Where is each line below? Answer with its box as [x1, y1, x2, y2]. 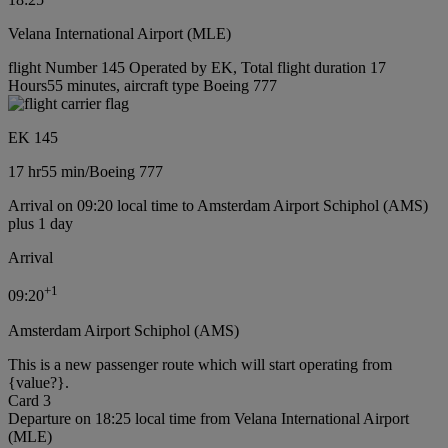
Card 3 [8, 391, 51, 409]
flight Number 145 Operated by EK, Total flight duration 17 [8, 59, 386, 77]
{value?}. [8, 373, 69, 391]
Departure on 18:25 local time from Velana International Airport [8, 409, 409, 427]
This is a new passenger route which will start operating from [8, 355, 392, 373]
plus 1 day [8, 215, 73, 233]
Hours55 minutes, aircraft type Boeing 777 [8, 77, 277, 95]
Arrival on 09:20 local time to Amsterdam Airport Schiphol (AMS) [8, 197, 428, 215]
